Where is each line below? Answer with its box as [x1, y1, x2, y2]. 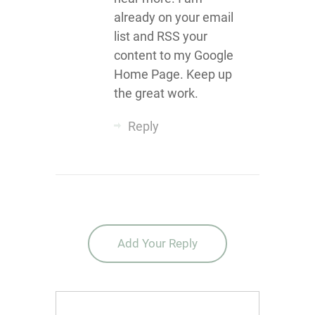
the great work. [113, 86, 198, 101]
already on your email [113, 10, 233, 25]
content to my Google [113, 48, 233, 63]
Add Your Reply [117, 236, 198, 250]
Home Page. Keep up [113, 67, 232, 82]
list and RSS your [113, 29, 207, 44]
